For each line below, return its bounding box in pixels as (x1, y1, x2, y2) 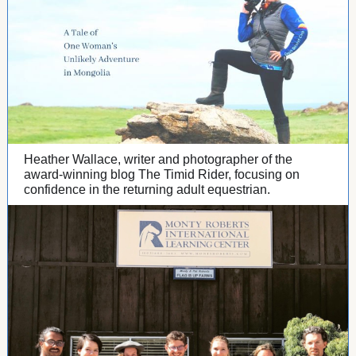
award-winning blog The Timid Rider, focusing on (24, 168, 300, 181)
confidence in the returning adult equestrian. (24, 183, 270, 196)
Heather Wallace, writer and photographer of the (24, 153, 292, 166)
